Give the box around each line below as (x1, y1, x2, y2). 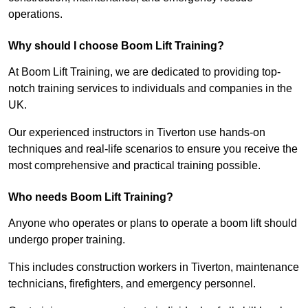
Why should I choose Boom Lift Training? (8, 40, 224, 52)
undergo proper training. (8, 234, 125, 246)
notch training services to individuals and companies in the (8, 82, 292, 95)
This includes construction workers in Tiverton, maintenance (8, 261, 299, 274)
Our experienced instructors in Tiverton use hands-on (8, 126, 265, 139)
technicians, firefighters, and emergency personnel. (8, 278, 256, 290)
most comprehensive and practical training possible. (8, 159, 261, 172)
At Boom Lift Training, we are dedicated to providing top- (8, 66, 280, 78)
